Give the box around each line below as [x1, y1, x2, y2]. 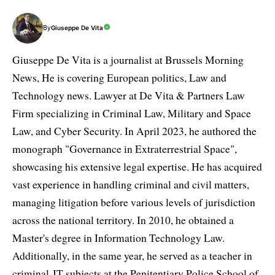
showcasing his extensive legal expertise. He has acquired [12, 159, 262, 174]
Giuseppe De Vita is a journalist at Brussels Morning [12, 52, 244, 67]
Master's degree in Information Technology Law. [12, 230, 225, 245]
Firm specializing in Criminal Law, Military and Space [12, 106, 251, 120]
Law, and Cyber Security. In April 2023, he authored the [12, 123, 257, 138]
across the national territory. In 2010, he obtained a [12, 212, 234, 227]
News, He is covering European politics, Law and [12, 70, 227, 85]
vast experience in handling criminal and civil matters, [12, 177, 249, 192]
